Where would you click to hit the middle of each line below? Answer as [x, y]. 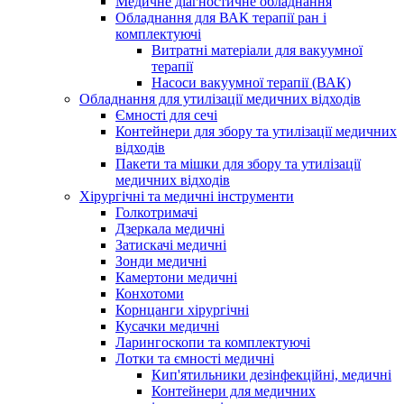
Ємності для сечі [166, 115]
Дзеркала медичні [170, 228]
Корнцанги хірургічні [182, 309]
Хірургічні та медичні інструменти [187, 196]
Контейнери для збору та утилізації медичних [256, 131]
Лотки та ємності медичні [195, 358]
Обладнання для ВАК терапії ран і [221, 17]
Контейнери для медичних [234, 390]
